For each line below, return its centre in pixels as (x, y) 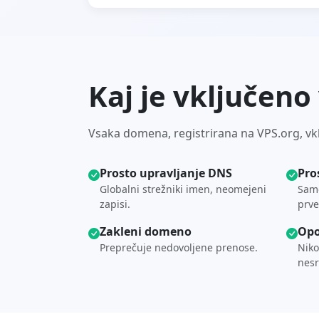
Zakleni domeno (146, 231)
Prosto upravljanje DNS (166, 173)
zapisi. (115, 204)
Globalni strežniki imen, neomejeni (183, 189)
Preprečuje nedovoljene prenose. (179, 247)
